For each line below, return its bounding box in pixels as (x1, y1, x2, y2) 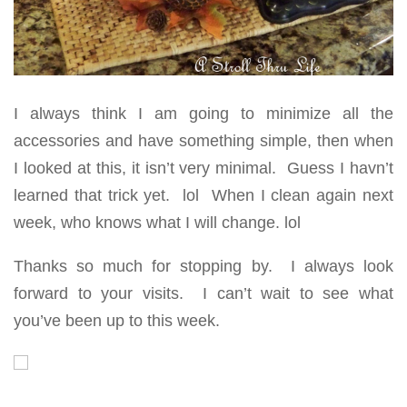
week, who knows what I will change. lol (14, 213, 301, 232)
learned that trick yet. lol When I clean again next (14, 185, 393, 204)
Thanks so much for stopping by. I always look (14, 256, 393, 275)
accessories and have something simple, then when (14, 131, 393, 150)
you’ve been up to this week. (14, 311, 220, 330)
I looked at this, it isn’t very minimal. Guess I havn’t (14, 158, 393, 177)
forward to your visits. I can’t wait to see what (14, 283, 393, 303)
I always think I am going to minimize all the (14, 104, 393, 123)
